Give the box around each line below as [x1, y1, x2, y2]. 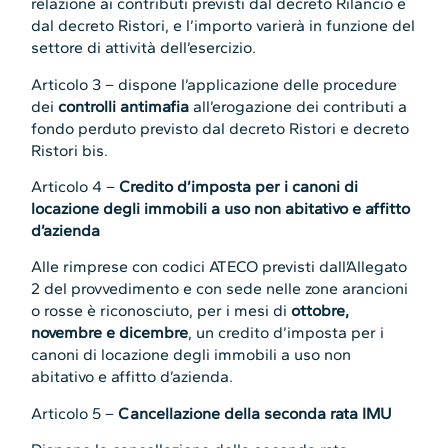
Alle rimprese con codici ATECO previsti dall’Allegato [31, 257, 408, 277]
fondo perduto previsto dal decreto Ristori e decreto [31, 118, 410, 138]
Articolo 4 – [31, 176, 120, 196]
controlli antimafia [58, 96, 190, 116]
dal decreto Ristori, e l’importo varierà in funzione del [31, 16, 416, 36]
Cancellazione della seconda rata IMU [118, 403, 393, 423]
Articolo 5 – [31, 403, 119, 423]
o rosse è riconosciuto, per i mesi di [31, 301, 292, 321]
